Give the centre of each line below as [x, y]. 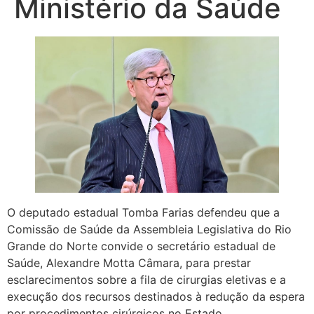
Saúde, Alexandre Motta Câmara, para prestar [129, 263]
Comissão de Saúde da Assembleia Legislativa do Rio [149, 230]
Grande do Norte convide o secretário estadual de [141, 246]
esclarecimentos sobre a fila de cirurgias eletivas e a [146, 280]
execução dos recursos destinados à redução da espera [156, 297]
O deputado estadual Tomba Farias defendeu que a [143, 213]
